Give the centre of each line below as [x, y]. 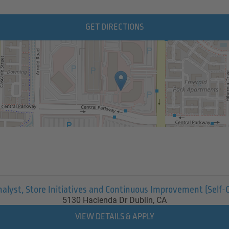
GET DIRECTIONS [114, 27]
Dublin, [143, 200]
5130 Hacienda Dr [95, 200]
